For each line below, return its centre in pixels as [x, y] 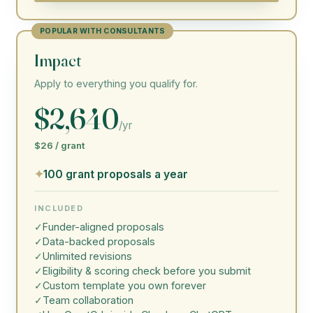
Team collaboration [88, 300]
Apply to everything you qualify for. [116, 84]
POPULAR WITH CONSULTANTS [103, 31]
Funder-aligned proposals [103, 227]
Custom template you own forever [124, 286]
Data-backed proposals [99, 242]
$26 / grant [60, 146]
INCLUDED [59, 209]
